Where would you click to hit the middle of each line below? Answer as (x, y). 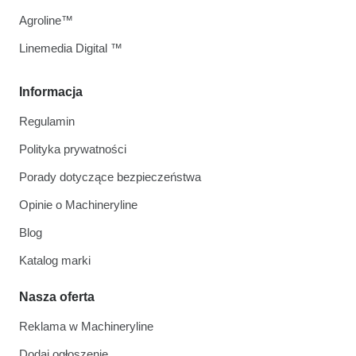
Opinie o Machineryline (78, 204)
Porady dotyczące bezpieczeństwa (110, 176)
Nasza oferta (57, 296)
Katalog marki (55, 260)
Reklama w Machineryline (86, 326)
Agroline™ (46, 20)
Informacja (51, 91)
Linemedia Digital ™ (71, 48)
